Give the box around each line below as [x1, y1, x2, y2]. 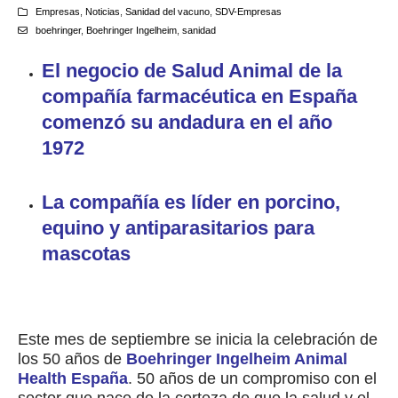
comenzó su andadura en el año [42, 110, 333, 133]
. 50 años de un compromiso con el [128, 370, 377, 388]
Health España [18, 370, 128, 388]
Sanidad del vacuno [124, 5, 210, 17]
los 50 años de [18, 350, 126, 369]
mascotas [42, 242, 131, 265]
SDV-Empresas [214, 5, 282, 17]
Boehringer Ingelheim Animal [126, 350, 347, 369]
